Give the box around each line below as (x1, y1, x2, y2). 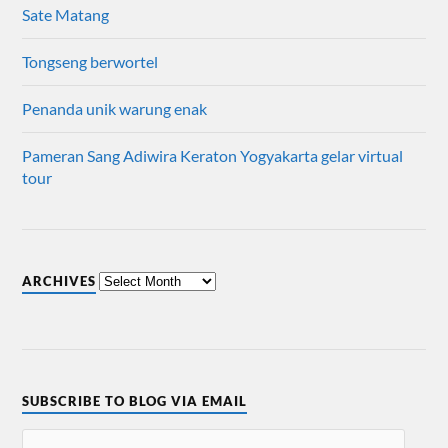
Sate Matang (22, 4, 110, 24)
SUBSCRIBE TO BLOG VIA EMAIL (22, 392, 248, 409)
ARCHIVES (22, 272, 97, 289)
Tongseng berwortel (22, 51, 159, 71)
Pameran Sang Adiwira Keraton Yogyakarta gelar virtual (22, 145, 404, 165)
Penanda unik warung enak (22, 98, 208, 118)
